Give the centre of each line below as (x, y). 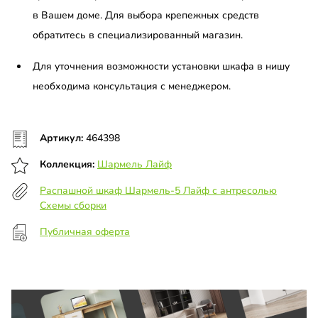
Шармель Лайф (135, 165)
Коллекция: (68, 165)
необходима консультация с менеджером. (132, 87)
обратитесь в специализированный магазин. (138, 35)
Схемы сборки (73, 206)
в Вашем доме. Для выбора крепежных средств (146, 16)
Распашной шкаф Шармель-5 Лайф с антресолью (158, 191)
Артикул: (63, 138)
